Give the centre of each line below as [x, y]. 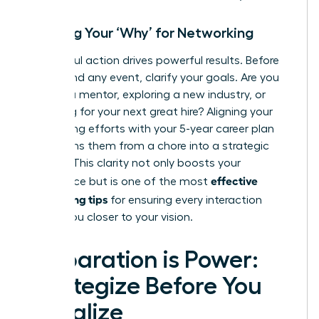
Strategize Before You [144, 286]
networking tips [67, 198]
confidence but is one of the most [119, 181]
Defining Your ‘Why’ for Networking [140, 32]
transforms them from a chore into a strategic [148, 146]
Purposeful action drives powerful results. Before [153, 60]
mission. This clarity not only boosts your [134, 163]
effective [234, 180]
